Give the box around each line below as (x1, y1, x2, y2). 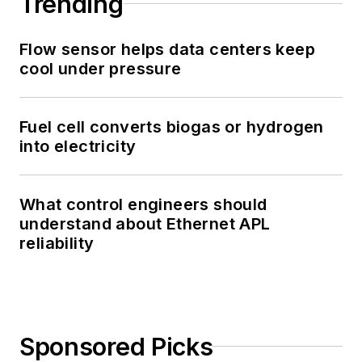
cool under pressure (19, 58, 182, 78)
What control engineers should (19, 194, 267, 214)
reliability (19, 233, 95, 253)
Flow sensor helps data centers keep (19, 39, 315, 59)
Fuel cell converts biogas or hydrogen (19, 116, 324, 137)
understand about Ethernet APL (19, 213, 271, 234)
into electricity (19, 136, 137, 156)
